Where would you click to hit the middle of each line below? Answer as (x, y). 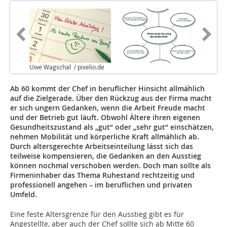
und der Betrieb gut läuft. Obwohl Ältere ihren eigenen (105, 118)
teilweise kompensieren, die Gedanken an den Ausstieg (106, 156)
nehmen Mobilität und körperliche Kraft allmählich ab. (105, 137)
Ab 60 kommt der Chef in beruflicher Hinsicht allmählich (107, 89)
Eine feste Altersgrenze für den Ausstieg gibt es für (97, 214)
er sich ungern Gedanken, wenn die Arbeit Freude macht (108, 108)
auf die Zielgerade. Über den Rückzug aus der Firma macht (111, 98)
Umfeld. (26, 195)
